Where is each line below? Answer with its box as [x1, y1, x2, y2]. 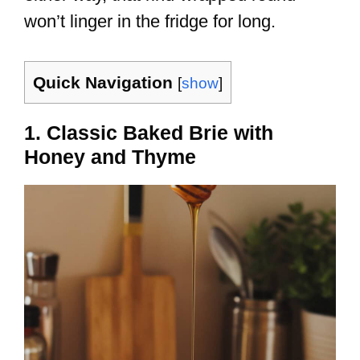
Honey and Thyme [24, 145, 196, 169]
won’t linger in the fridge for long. [24, 11, 276, 32]
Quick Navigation [33, 73, 173, 92]
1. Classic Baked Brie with [24, 121, 273, 145]
